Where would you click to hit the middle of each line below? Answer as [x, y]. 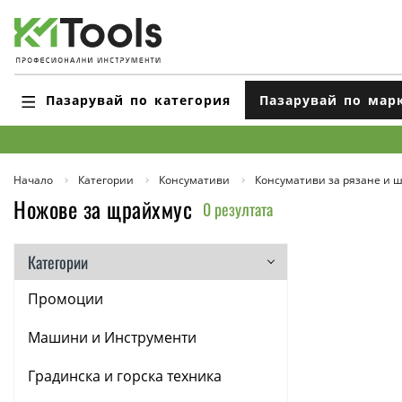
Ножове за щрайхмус [103, 209]
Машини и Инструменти [113, 337]
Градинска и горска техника [125, 376]
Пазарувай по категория [138, 100]
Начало [33, 180]
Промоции [66, 299]
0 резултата [238, 209]
